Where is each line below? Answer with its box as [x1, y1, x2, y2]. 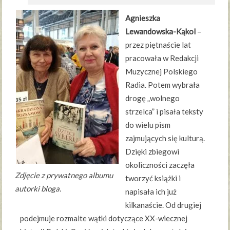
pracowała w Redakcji [125, 53, 199, 63]
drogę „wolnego [125, 93, 180, 103]
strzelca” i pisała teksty [125, 107, 204, 117]
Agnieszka [125, 13, 161, 23]
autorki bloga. [15, 184, 62, 194]
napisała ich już [125, 187, 177, 197]
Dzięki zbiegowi [125, 147, 180, 157]
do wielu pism [125, 120, 171, 130]
